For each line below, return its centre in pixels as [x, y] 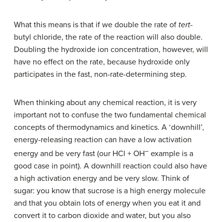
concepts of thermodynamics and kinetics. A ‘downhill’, [109, 127]
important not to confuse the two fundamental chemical [110, 115]
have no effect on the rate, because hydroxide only [102, 62]
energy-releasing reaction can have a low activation [103, 139]
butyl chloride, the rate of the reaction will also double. [109, 37]
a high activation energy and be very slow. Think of [102, 179]
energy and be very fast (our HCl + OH [79, 154]
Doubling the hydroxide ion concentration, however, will [111, 49]
